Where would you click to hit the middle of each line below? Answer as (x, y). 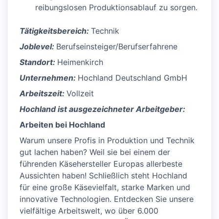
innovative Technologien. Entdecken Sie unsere (107, 199)
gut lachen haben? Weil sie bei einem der (95, 152)
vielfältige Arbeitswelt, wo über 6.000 (89, 211)
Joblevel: (38, 47)
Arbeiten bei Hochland (62, 125)
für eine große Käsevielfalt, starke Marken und (105, 187)
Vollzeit (80, 94)
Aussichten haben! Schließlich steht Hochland (103, 176)
